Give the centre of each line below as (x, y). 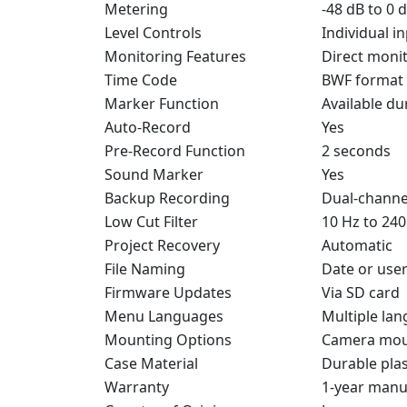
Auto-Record (148, 127)
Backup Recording (167, 198)
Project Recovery (162, 245)
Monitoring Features (175, 56)
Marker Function (162, 103)
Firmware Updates (168, 292)
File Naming (145, 268)
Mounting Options (168, 339)
